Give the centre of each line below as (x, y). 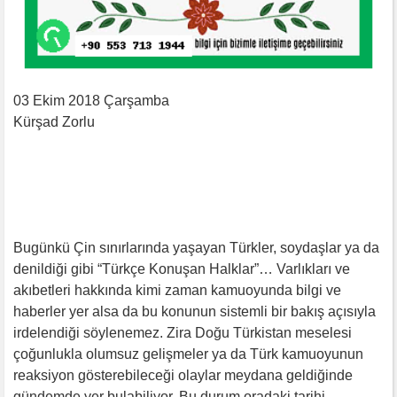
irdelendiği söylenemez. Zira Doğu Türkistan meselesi (183, 332)
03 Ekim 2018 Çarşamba (91, 100)
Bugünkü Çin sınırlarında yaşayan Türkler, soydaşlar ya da (196, 247)
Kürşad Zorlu (54, 121)
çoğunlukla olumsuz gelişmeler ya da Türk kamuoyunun (188, 354)
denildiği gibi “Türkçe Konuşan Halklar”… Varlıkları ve (182, 269)
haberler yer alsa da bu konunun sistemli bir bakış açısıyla (195, 311)
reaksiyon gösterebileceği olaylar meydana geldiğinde (183, 375)
